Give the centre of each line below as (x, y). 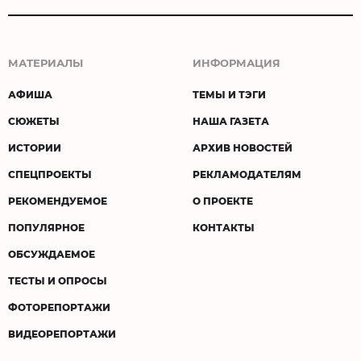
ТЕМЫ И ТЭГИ (229, 95)
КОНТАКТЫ (224, 228)
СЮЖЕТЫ (34, 121)
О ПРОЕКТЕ (223, 201)
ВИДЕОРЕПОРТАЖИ (62, 334)
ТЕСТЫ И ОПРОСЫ (58, 281)
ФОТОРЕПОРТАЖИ (59, 307)
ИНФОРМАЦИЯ (237, 63)
